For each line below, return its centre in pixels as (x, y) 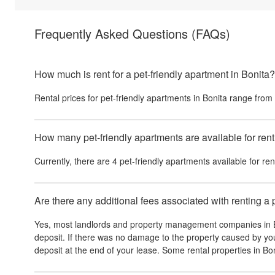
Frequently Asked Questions (113, 33)
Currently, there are (73, 161)
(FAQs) (211, 33)
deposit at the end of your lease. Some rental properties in (149, 250)
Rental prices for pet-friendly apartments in (118, 98)
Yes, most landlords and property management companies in (154, 224)
